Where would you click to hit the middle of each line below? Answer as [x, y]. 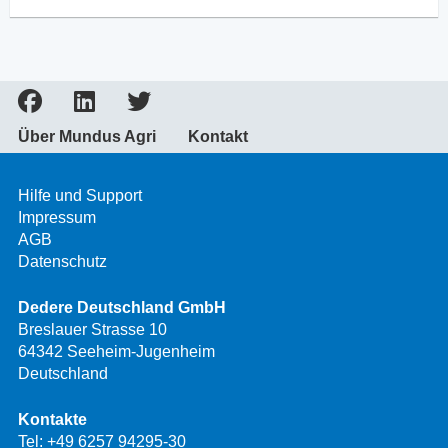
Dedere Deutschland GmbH [122, 308]
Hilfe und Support [80, 196]
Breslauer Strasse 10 [92, 330]
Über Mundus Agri [87, 137]
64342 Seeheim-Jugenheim [116, 352]
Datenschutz [62, 262]
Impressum [57, 218]
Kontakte [52, 420]
